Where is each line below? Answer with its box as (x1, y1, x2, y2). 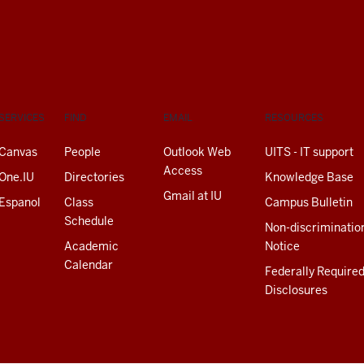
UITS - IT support (265, 144, 353, 159)
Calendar (64, 257, 113, 272)
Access (163, 162, 202, 178)
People (64, 144, 101, 159)
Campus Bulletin (265, 194, 353, 210)
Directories (64, 169, 124, 184)
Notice (265, 238, 300, 253)
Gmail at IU (163, 188, 222, 203)
